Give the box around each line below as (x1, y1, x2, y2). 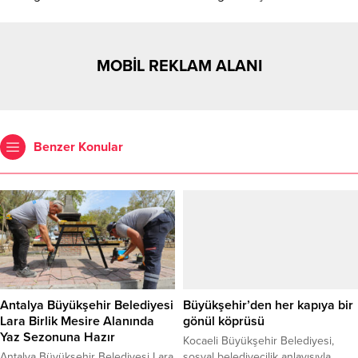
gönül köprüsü (183, 312, 265, 329)
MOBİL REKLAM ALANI (96, 57, 262, 77)
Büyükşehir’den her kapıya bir (183, 296, 353, 313)
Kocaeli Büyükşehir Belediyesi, (183, 333, 334, 348)
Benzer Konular (34, 139, 123, 156)
